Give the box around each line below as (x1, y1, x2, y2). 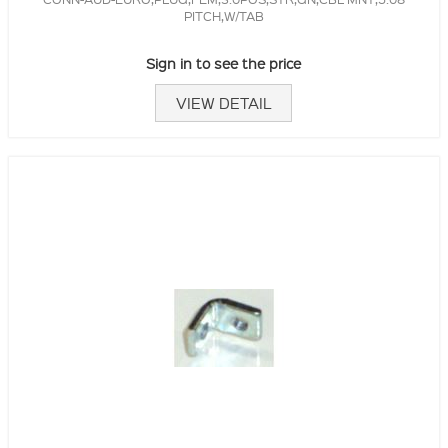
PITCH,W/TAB (183, 7, 264, 25)
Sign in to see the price (146, 54, 302, 73)
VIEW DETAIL (176, 93, 272, 114)
